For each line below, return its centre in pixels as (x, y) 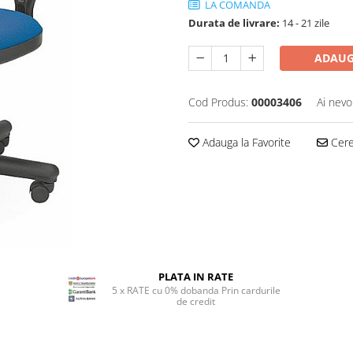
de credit (196, 301)
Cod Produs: (218, 102)
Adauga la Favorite (245, 142)
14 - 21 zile (305, 23)
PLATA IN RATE (196, 277)
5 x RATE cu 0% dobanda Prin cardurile (196, 290)
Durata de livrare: (234, 23)
